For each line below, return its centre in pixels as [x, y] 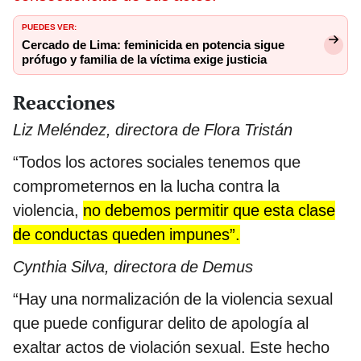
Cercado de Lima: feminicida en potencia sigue [153, 45]
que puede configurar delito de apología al [161, 323]
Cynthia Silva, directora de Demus [133, 266]
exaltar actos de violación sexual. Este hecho [171, 347]
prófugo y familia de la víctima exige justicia [144, 59]
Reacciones [64, 102]
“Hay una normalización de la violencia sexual [173, 299]
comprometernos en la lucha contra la [146, 186]
